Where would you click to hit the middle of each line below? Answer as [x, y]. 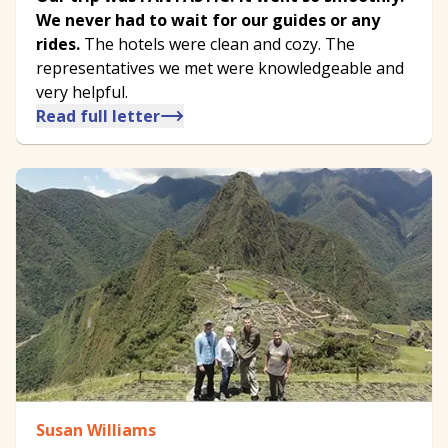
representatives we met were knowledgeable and [220, 68]
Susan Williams [96, 430]
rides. [58, 44]
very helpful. [82, 92]
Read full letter [98, 116]
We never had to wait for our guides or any [208, 20]
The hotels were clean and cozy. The [217, 44]
